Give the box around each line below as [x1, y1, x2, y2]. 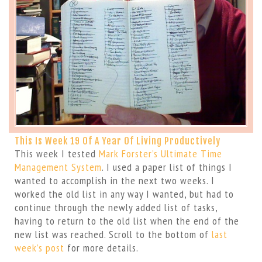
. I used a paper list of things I [101, 160, 232, 174]
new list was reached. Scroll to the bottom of [14, 227, 212, 241]
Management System [14, 160, 102, 174]
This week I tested [14, 146, 99, 160]
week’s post [14, 240, 64, 254]
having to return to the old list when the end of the [14, 213, 239, 227]
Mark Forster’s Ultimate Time [98, 146, 222, 160]
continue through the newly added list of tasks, [14, 200, 218, 214]
